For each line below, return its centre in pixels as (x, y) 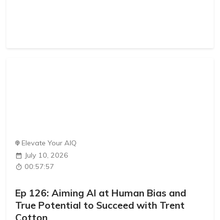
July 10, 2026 (47, 155)
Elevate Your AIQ (49, 143)
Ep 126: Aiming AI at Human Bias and (101, 192)
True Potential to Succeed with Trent (100, 205)
